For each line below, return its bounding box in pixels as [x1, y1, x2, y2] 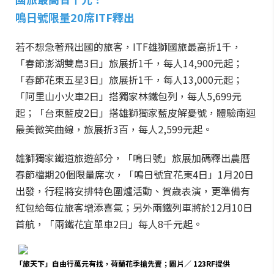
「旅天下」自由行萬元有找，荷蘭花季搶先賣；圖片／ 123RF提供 [15, 258, 230, 268]
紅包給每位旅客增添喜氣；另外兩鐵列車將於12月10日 [15, 200, 253, 215]
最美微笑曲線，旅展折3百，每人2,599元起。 [15, 122, 212, 136]
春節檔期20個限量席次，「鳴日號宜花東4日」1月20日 [15, 167, 254, 182]
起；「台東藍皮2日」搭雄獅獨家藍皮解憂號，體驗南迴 [15, 105, 256, 120]
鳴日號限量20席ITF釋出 [15, 9, 135, 25]
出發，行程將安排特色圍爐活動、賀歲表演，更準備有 [15, 183, 250, 198]
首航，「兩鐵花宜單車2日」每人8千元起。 [15, 217, 202, 231]
